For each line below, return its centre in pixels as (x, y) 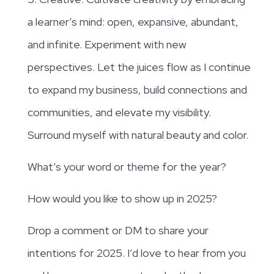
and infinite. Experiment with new (107, 45)
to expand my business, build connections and (137, 90)
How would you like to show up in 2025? (122, 199)
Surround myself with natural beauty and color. (138, 135)
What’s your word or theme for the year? (127, 167)
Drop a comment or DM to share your (118, 231)
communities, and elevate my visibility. (119, 113)
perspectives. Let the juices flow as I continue (139, 67)
